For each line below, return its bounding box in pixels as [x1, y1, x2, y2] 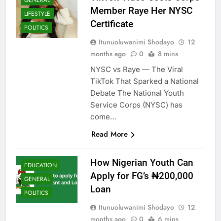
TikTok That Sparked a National [90, 76, 199, 86]
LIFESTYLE [24, 9, 50, 18]
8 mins [157, 48, 178, 59]
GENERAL [24, 174, 50, 184]
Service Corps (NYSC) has [90, 100, 183, 110]
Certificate [90, 18, 133, 30]
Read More [91, 128, 128, 140]
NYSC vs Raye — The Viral [90, 64, 183, 74]
